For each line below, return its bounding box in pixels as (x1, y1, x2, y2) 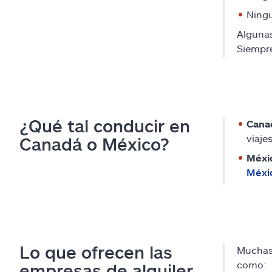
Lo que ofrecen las (19, 242, 172, 263)
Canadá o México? (19, 134, 169, 155)
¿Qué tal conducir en (19, 115, 190, 137)
